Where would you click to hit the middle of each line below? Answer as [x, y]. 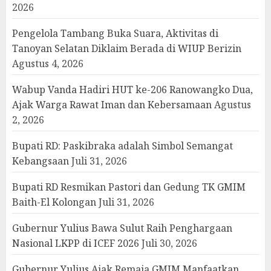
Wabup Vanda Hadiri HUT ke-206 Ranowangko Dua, [132, 89]
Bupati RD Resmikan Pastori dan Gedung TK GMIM [129, 187]
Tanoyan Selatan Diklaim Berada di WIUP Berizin [127, 48]
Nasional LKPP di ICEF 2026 [76, 243]
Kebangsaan [41, 161]
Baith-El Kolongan [54, 202]
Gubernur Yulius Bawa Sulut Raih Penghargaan [122, 228]
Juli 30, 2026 [169, 243]
